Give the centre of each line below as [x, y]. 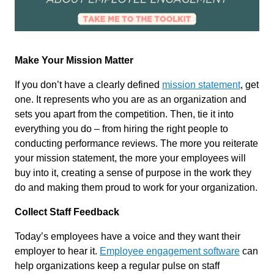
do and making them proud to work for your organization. [136, 187]
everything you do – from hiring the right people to [121, 128]
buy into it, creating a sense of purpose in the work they [133, 172]
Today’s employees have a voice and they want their [128, 236]
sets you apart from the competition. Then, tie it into [124, 114]
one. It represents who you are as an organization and [131, 99]
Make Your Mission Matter [74, 60]
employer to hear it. [57, 251]
